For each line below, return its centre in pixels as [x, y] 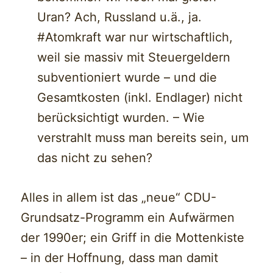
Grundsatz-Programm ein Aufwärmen [128, 218]
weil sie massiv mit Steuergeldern [134, 58]
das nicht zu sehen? [95, 158]
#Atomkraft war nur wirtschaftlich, [135, 37]
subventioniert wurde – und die [127, 78]
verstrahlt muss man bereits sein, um [143, 138]
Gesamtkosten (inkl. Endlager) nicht [140, 98]
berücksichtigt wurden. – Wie [121, 118]
